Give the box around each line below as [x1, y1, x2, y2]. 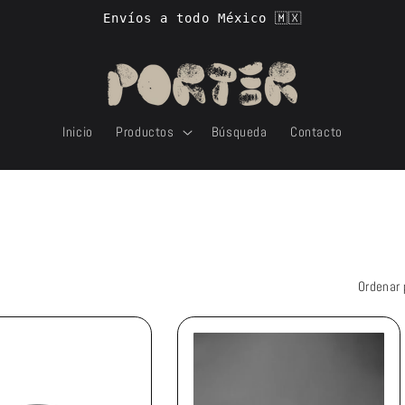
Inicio [62, 124, 93, 141]
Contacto [289, 124, 343, 141]
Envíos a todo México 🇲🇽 [102, 10, 303, 25]
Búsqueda [211, 124, 268, 141]
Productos [116, 124, 174, 141]
